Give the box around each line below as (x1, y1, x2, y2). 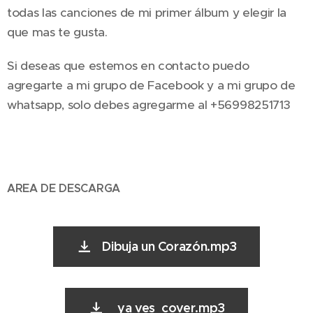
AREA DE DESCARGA (7, 181, 120, 196)
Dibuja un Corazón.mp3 (102, 238, 237, 255)
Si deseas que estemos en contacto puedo (7, 58, 249, 74)
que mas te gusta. (7, 24, 108, 41)
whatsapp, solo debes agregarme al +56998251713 (7, 97, 291, 113)
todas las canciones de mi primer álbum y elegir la (7, 5, 286, 21)
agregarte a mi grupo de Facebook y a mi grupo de (7, 78, 296, 94)
